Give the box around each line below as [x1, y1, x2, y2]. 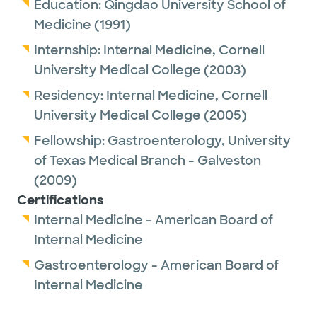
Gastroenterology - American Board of [34, 257, 279, 274]
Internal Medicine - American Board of [34, 212, 273, 229]
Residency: [34, 87, 106, 104]
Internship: [34, 42, 103, 59]
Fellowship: [34, 132, 108, 149]
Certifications [17, 192, 104, 209]
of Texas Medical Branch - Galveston [34, 152, 261, 169]
